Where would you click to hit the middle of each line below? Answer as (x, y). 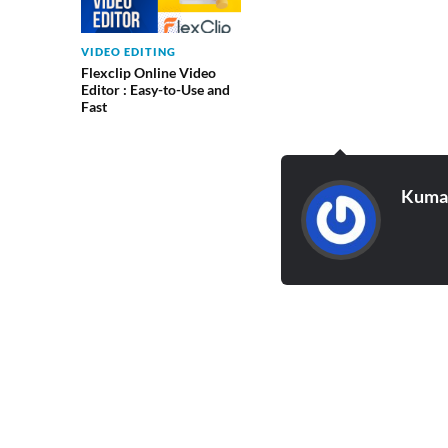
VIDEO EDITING (128, 51)
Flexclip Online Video (148, 72)
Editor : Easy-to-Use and (155, 89)
